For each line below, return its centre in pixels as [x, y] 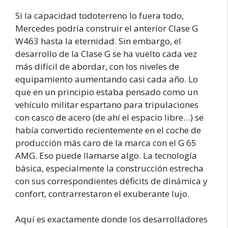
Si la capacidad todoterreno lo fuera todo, [99, 15]
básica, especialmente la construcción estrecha [109, 168]
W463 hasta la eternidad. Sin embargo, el [98, 41]
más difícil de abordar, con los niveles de [97, 66]
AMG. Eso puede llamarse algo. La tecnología [106, 155]
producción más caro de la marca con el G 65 [106, 142]
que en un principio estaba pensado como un [107, 92]
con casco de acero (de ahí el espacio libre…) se [109, 117]
